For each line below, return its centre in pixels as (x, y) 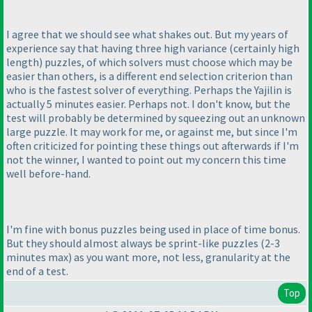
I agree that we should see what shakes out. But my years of (147, 34)
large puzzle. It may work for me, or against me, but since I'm (152, 131)
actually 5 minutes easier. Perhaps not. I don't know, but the (148, 103)
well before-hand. (48, 173)
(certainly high (264, 48)
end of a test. (37, 271)
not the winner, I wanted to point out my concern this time (146, 159)
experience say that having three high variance (118, 48)
